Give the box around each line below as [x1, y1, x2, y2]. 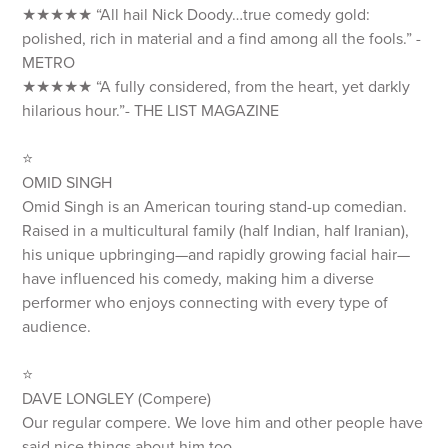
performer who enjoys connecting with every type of [22, 293, 389, 313]
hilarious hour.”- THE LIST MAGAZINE [22, 101, 280, 121]
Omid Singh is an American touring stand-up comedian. [22, 197, 408, 217]
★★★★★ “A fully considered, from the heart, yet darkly [22, 77, 411, 97]
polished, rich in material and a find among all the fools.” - [22, 29, 422, 49]
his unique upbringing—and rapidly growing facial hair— [22, 245, 411, 265]
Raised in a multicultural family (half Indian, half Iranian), [22, 221, 410, 241]
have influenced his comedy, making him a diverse [22, 269, 375, 289]
